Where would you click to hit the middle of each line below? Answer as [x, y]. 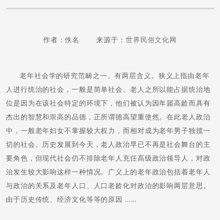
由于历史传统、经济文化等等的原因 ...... [71, 199]
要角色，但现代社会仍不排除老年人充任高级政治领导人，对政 [108, 158]
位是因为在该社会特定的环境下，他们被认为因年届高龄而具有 [108, 103]
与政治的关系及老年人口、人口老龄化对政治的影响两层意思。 [108, 186]
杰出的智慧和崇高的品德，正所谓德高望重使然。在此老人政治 [108, 117]
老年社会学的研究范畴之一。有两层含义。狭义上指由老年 [115, 76]
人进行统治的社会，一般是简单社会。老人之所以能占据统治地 [108, 89]
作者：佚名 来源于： [84, 40]
